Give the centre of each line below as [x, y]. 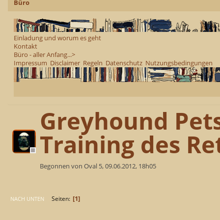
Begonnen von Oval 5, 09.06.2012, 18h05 [98, 166]
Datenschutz [124, 63]
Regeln [93, 63]
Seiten [60, 198]
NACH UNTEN [27, 198]
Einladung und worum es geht [57, 38]
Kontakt [26, 46]
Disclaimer [65, 63]
